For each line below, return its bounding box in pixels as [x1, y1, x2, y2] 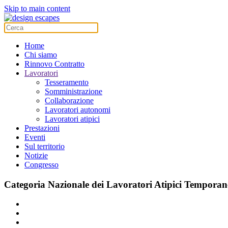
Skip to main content [4, 4, 70, 13]
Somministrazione [45, 87, 102, 96]
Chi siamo [24, 50, 57, 59]
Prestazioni [24, 124, 60, 132]
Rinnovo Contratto [24, 60, 84, 68]
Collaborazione [45, 96, 94, 105]
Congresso [24, 160, 59, 169]
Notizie [24, 151, 48, 160]
